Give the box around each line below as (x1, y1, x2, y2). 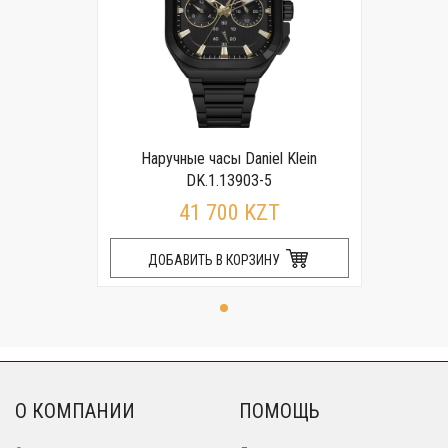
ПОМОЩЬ (239, 398, 320, 423)
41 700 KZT (178, 199, 280, 225)
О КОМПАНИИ (15, 398, 135, 423)
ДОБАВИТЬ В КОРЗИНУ (147, 251, 283, 268)
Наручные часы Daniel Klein (141, 148, 317, 168)
